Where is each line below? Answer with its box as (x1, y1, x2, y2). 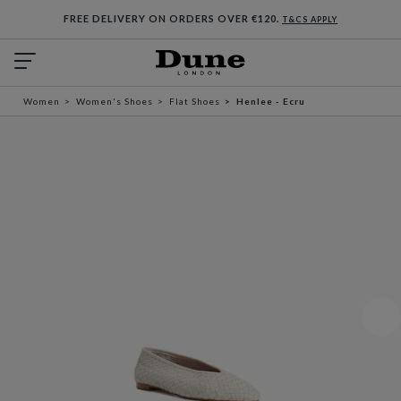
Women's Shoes (76, 96, 153, 107)
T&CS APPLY (282, 14, 337, 24)
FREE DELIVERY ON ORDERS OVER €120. (64, 13, 282, 24)
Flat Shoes (169, 96, 220, 107)
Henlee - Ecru (236, 96, 305, 107)
